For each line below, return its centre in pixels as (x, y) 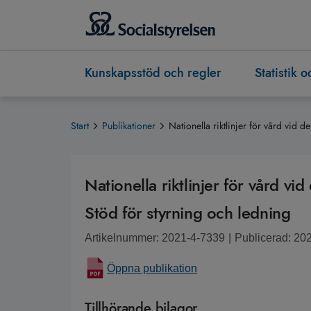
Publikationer (129, 126)
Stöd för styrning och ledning (188, 213)
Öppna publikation (152, 269)
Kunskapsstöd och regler (153, 73)
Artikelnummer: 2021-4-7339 (155, 238)
